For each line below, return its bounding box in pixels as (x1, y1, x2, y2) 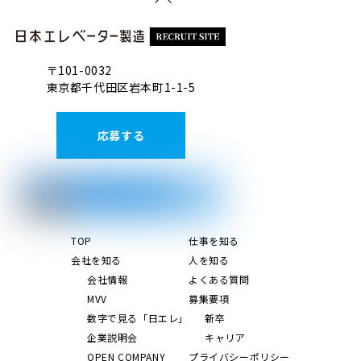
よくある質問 (189, 272, 250, 286)
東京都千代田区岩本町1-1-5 (46, 78, 196, 95)
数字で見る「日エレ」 (87, 310, 189, 325)
